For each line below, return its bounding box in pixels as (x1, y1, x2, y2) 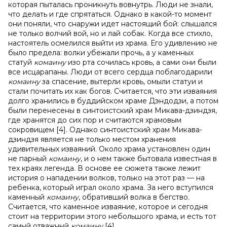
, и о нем (81, 154, 111, 163)
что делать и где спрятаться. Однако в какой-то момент (8, 10, 212, 19)
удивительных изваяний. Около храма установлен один (8, 144, 210, 154)
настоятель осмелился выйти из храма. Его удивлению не (8, 39, 217, 48)
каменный (8, 193, 47, 202)
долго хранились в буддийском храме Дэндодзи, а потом (8, 96, 218, 105)
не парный (8, 154, 49, 163)
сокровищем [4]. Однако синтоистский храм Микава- (8, 125, 202, 134)
